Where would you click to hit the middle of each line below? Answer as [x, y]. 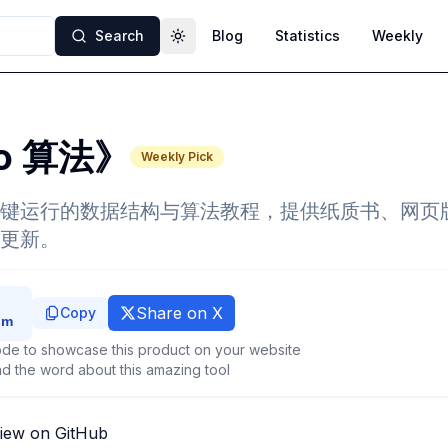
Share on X [179, 313]
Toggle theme [225, 44]
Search [119, 35]
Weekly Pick [177, 156]
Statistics [307, 35]
